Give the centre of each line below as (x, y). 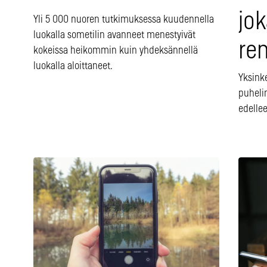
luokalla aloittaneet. (73, 66)
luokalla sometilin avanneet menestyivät (114, 35)
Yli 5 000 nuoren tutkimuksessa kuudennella (124, 20)
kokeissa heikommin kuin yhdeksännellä (116, 51)
